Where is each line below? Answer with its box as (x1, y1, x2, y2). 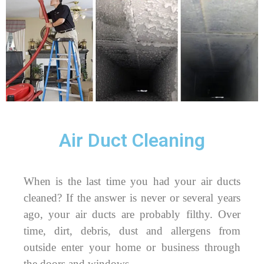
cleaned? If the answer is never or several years (24, 192, 240, 204)
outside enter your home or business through (24, 241, 240, 254)
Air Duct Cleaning (59, 129, 205, 152)
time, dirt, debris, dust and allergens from (24, 225, 240, 237)
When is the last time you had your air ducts (24, 175, 240, 188)
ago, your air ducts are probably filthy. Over (24, 208, 240, 221)
